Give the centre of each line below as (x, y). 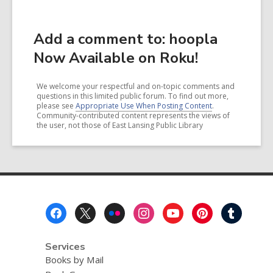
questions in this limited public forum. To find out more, (133, 96)
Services (65, 247)
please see (56, 106)
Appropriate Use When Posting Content (144, 106)
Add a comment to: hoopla (126, 39)
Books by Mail (74, 260)
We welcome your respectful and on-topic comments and (136, 86)
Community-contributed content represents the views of (133, 115)
